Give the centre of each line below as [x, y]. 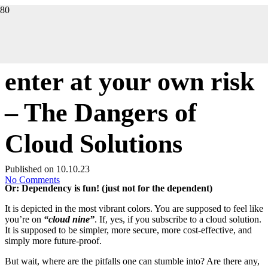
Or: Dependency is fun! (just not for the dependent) [109, 188]
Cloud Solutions [94, 143]
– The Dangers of [101, 112]
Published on [31, 169]
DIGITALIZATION [32, 35]
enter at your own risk [130, 81]
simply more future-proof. [53, 240]
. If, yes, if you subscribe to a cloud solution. [178, 219]
